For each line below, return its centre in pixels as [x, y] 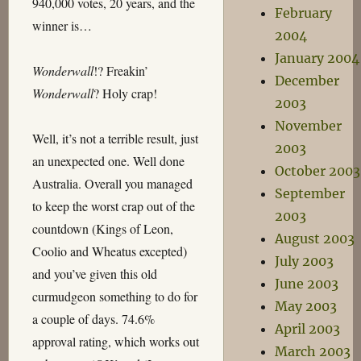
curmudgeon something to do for [114, 296]
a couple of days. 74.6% [93, 319]
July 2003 [304, 261]
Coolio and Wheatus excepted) [109, 251]
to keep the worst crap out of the [113, 206]
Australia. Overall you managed [112, 183]
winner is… [62, 25]
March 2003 [312, 351]
